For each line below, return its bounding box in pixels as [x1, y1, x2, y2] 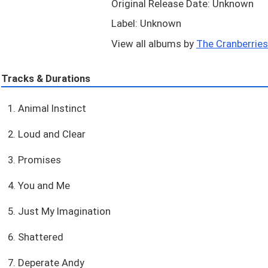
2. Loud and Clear [7, 128, 86, 141]
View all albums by [111, 37, 196, 50]
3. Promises [7, 154, 61, 166]
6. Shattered [7, 231, 63, 243]
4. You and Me [7, 179, 70, 192]
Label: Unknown [111, 17, 181, 30]
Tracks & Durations [1, 72, 91, 84]
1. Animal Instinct [7, 102, 86, 115]
